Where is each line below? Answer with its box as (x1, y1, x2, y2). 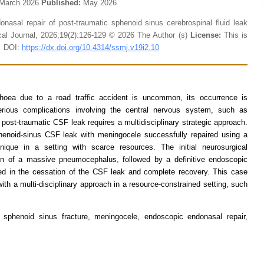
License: (190, 31, 224, 39)
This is (223, 31, 248, 39)
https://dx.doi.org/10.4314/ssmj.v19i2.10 (22, 43, 159, 52)
